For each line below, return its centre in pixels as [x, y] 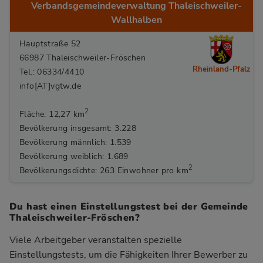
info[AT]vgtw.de [50, 85]
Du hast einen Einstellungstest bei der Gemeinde [129, 206]
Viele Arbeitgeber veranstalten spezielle [96, 240]
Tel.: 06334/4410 [52, 71]
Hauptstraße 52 [50, 43]
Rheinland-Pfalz [221, 69]
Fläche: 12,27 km [52, 114]
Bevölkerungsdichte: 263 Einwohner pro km [104, 170]
